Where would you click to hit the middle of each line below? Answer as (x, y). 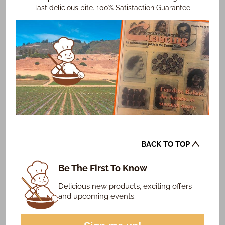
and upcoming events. (97, 196)
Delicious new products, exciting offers (125, 186)
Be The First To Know (102, 168)
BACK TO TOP (166, 144)
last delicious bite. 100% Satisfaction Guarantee (113, 8)
